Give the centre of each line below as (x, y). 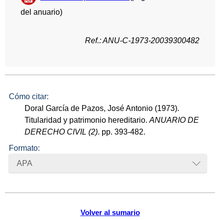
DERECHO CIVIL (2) (61, 132)
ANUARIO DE (174, 120)
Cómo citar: (29, 97)
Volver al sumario (110, 212)
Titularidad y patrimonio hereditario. (87, 120)
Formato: (24, 148)
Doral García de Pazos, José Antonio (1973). (102, 109)
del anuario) (41, 12)
